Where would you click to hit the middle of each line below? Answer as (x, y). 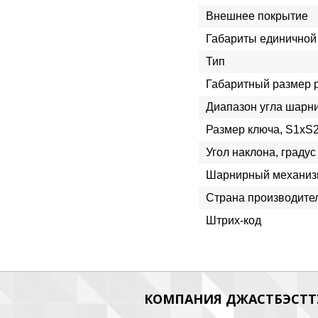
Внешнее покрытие (257, 16)
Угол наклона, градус (261, 152)
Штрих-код (234, 220)
